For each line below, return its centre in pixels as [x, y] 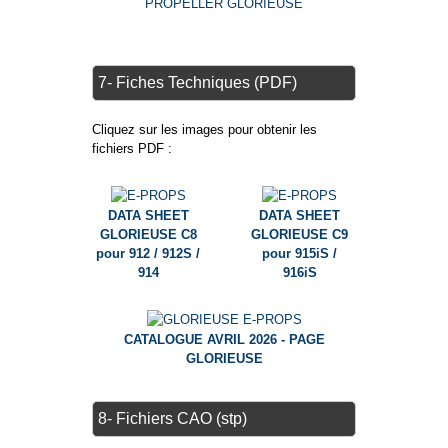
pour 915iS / [299, 254]
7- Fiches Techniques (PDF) [198, 83]
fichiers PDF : [132, 149]
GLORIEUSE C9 [299, 235]
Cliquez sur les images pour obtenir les [205, 130]
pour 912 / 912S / [148, 254]
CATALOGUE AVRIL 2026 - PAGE [224, 340]
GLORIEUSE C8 [148, 235]
